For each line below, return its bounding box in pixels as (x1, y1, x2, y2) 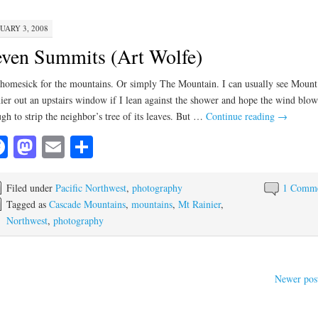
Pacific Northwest (55, 181, 126, 195)
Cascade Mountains (48, 197, 126, 212)
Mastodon (35, 131, 126, 163)
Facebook (7, 131, 95, 163)
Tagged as (6, 197, 49, 212)
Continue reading (205, 109, 278, 124)
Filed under (6, 181, 55, 195)
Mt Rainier (177, 197, 221, 212)
